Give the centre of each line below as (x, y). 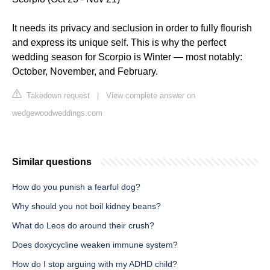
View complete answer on (151, 96)
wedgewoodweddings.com (57, 113)
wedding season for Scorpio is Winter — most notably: (127, 57)
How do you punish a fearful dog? (76, 187)
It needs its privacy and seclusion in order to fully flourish (132, 28)
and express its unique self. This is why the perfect (119, 43)
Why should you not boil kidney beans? (86, 206)
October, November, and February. (85, 72)
